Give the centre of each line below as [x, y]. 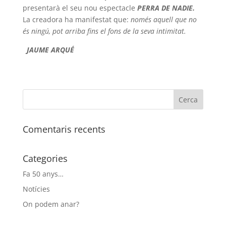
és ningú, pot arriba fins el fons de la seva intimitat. [104, 31]
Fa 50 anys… [43, 174]
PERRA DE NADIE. [166, 8]
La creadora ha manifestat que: [76, 19]
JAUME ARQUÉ [50, 50]
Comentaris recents [64, 129]
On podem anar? [51, 204]
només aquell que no [163, 19]
